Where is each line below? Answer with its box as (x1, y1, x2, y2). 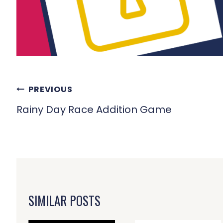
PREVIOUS (28, 83, 73, 95)
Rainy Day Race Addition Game (16, 102, 172, 116)
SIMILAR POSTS (28, 191, 101, 210)
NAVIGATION (16, 98, 94, 124)
